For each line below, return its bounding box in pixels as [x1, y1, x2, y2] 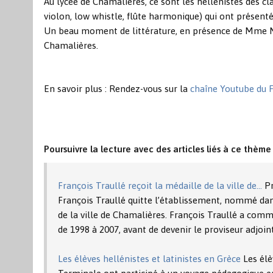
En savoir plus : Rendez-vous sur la [44, 83, 190, 94]
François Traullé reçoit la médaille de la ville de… [58, 180, 263, 191]
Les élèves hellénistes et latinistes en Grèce [58, 253, 241, 264]
